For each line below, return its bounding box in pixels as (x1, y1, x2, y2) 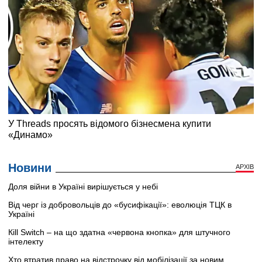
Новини (8, 161, 51, 175)
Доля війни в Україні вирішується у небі (8, 182, 158, 192)
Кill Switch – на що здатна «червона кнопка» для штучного (8, 227, 230, 237)
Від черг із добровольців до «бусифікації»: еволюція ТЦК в (8, 200, 232, 210)
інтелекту (8, 237, 43, 247)
